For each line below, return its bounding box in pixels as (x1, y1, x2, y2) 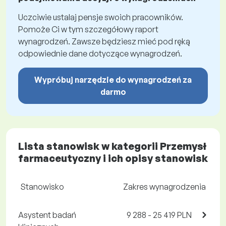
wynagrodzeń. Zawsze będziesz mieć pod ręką (18, 36, 190, 46)
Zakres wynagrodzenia (123, 182, 206, 192)
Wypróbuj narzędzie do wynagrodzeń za (34, 75, 192, 85)
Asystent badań (18, 210, 76, 220)
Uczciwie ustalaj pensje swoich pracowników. (18, 12, 183, 22)
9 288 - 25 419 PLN (127, 210, 192, 220)
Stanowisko (20, 182, 64, 192)
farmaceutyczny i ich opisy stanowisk (18, 152, 208, 164)
